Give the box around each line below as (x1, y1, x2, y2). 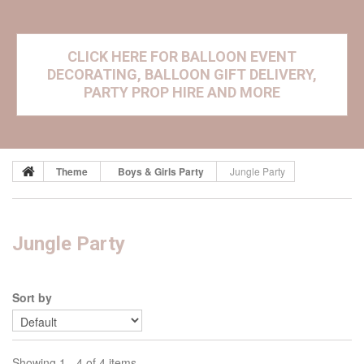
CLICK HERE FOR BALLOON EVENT (67, 48, 297, 66)
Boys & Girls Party (118, 164, 204, 180)
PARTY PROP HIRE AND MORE (84, 84, 280, 102)
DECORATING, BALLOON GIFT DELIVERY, (47, 66, 317, 84)
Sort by (12, 289, 52, 306)
